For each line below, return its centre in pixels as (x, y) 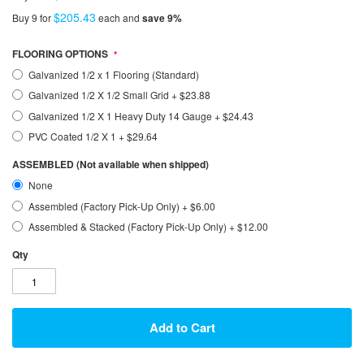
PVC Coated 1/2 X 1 (74, 136)
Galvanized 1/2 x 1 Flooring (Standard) (114, 74)
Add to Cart (182, 327)
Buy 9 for (33, 17)
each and (120, 17)
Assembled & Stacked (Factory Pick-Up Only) (129, 226)
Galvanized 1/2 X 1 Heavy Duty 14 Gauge (122, 115)
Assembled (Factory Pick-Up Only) (106, 206)
